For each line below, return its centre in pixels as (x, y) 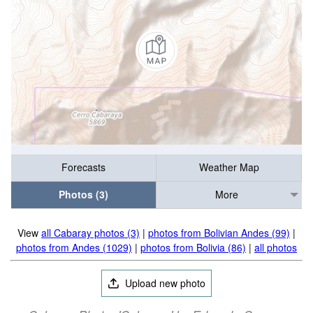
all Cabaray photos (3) (90, 233)
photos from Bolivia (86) (193, 247)
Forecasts (83, 167)
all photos (276, 247)
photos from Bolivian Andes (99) (219, 233)
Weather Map (229, 167)
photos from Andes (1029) (74, 247)
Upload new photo (164, 283)
